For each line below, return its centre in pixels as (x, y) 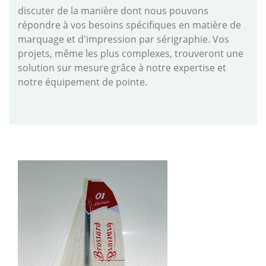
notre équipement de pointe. (83, 82)
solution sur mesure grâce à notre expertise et (122, 68)
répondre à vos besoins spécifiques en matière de (129, 25)
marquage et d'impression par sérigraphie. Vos (123, 39)
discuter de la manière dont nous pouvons (113, 11)
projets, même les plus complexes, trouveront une (131, 54)
